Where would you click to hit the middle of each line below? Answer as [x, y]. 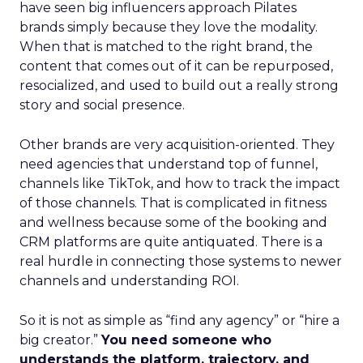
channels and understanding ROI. [129, 281]
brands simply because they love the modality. [169, 27]
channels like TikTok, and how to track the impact [180, 184]
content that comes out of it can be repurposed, [176, 66]
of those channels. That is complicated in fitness [173, 203]
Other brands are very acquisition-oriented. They [177, 145]
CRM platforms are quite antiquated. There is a [171, 242]
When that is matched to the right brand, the [166, 47]
